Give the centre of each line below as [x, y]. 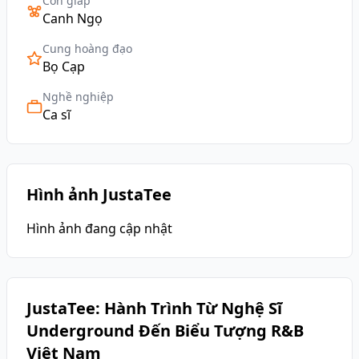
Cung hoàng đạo [87, 48]
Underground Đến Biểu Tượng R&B [165, 331]
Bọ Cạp [64, 67]
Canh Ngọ [73, 18]
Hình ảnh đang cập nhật [99, 228]
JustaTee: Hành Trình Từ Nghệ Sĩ [154, 308]
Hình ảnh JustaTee [99, 194]
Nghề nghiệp [78, 97]
